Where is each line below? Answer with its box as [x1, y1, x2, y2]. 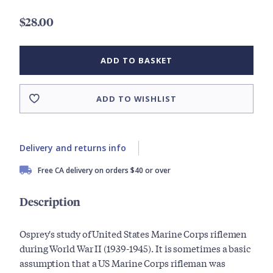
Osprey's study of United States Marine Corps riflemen [19, 227, 247, 241]
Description [19, 194, 80, 210]
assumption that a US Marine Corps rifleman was [19, 256, 225, 270]
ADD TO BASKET [101, 55, 172, 66]
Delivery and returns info [19, 142, 126, 154]
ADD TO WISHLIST [96, 93, 177, 105]
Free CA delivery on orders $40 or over [38, 165, 171, 176]
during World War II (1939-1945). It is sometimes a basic [19, 241, 251, 255]
